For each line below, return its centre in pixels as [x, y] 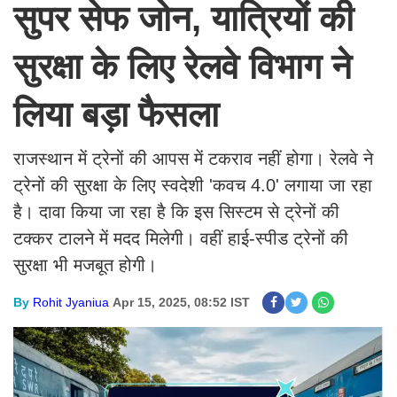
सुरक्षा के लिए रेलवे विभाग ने [183, 66]
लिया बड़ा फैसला [121, 114]
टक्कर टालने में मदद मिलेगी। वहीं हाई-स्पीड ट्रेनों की [181, 238]
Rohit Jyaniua [71, 302]
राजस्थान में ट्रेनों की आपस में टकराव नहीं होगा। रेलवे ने [193, 159]
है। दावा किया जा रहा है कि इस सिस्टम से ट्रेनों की [176, 212]
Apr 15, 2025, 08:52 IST [181, 302]
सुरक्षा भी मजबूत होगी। [85, 265]
